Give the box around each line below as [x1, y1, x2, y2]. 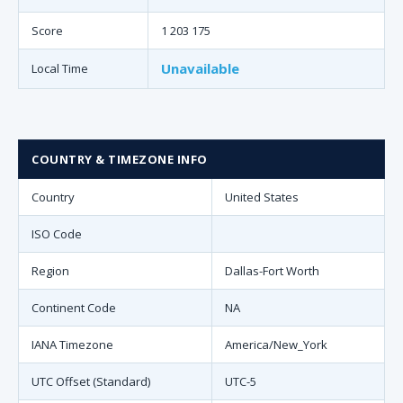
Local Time [31, 60, 88, 76]
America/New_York [225, 336, 327, 353]
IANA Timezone [31, 336, 113, 353]
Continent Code [31, 300, 116, 316]
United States [225, 189, 299, 205]
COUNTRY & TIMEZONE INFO [31, 151, 208, 167]
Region [31, 263, 69, 279]
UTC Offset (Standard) [31, 373, 150, 390]
